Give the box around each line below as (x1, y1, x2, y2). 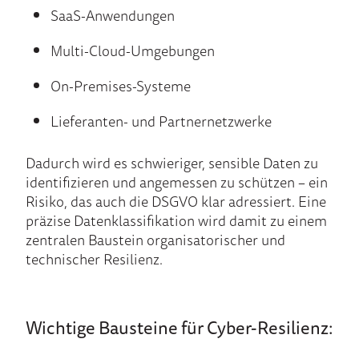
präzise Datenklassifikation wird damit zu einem (26, 209, 327, 232)
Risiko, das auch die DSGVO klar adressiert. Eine (26, 190, 326, 213)
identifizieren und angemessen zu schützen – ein (26, 171, 328, 194)
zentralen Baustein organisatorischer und (26, 228, 285, 252)
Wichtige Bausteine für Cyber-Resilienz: (26, 313, 333, 342)
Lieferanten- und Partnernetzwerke (50, 110, 272, 133)
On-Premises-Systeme (50, 75, 191, 98)
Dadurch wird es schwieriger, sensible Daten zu (26, 151, 318, 175)
